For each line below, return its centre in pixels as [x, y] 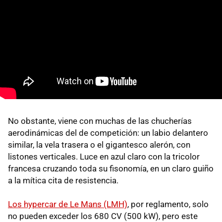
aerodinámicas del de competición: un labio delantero [108, 133]
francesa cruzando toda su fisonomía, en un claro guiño [111, 168]
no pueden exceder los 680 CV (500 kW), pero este [103, 216]
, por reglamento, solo [168, 204]
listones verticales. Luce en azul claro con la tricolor [104, 156]
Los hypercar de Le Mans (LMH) [68, 204]
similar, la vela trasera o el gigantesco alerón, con [99, 144]
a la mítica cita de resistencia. [63, 180]
